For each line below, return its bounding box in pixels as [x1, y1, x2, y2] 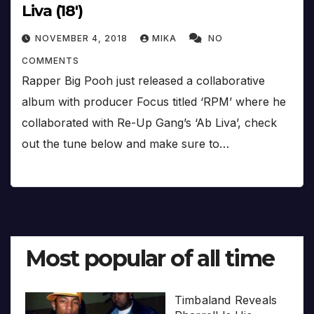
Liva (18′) [22, 1, 83, 21]
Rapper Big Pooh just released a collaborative [22, 74, 265, 88]
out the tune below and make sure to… [22, 137, 229, 151]
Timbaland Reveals [174, 292, 278, 307]
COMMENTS [22, 55, 79, 67]
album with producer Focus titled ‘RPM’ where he [22, 95, 286, 109]
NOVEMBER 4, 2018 [35, 33, 130, 44]
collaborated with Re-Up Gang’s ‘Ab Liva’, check [22, 116, 277, 130]
